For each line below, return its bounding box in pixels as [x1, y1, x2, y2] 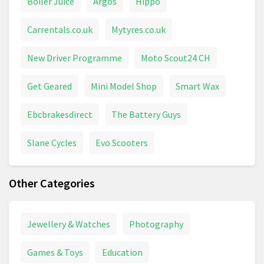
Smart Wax [176, 80, 219, 93]
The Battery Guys [111, 108, 181, 121]
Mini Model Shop [91, 80, 157, 93]
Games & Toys [27, 246, 83, 259]
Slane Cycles [27, 137, 77, 149]
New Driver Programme [27, 52, 122, 64]
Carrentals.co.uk [27, 24, 93, 36]
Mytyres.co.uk [111, 24, 166, 36]
